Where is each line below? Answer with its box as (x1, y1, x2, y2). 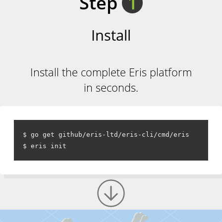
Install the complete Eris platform (30, 64, 192, 80)
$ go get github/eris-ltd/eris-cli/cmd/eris (23, 130, 189, 138)
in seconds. (84, 79, 138, 95)
